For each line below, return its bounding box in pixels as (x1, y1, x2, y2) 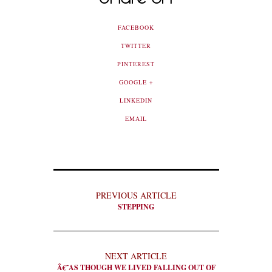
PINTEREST (117, 59, 155, 68)
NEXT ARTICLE (105, 250, 167, 262)
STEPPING (118, 202, 154, 212)
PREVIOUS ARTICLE (95, 189, 177, 201)
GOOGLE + (118, 78, 154, 86)
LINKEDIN (120, 96, 152, 104)
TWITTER (121, 41, 151, 50)
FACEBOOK (118, 23, 154, 32)
